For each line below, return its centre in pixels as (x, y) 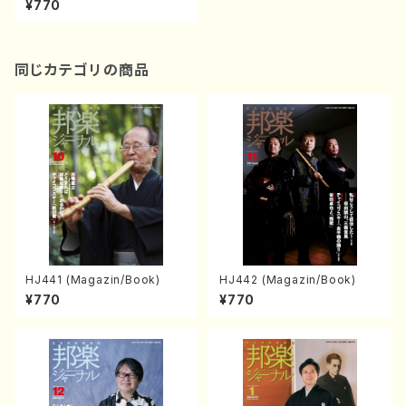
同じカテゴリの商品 (82, 70)
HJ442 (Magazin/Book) (309, 280)
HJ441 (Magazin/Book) (93, 280)
